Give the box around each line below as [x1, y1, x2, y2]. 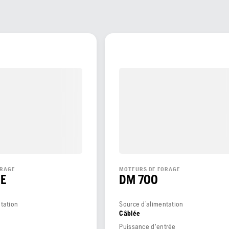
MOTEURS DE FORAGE [119, 165, 181, 173]
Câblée [119, 209, 141, 217]
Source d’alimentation [119, 199, 184, 208]
